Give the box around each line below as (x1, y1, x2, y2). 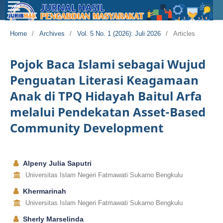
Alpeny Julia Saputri (20, 159, 92, 167)
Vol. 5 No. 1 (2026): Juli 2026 (77, 29, 161, 37)
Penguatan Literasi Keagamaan (9, 71, 199, 88)
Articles (173, 29, 195, 37)
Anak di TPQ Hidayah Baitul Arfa (9, 87, 202, 104)
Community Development (9, 119, 163, 136)
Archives (39, 29, 65, 37)
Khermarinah (20, 187, 66, 195)
